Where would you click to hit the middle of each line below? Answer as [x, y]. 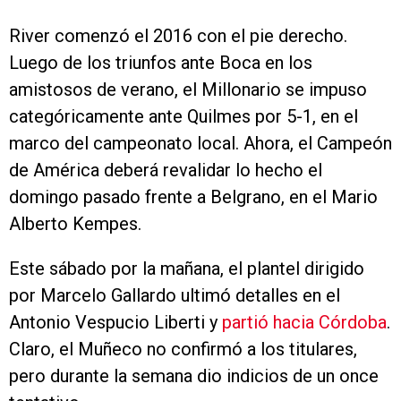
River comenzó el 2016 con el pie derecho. [178, 36]
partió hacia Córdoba [304, 322]
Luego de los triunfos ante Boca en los [161, 63]
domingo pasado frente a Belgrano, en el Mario [193, 197]
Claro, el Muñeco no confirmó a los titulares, [183, 349]
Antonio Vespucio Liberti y [115, 322]
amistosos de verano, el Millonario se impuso [188, 90]
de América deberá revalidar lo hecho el [166, 170]
